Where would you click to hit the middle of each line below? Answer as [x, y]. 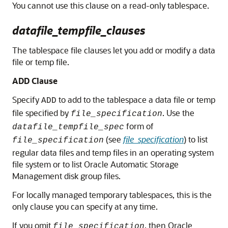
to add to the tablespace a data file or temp [136, 100]
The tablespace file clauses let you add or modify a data [114, 50]
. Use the [178, 113]
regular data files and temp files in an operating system [113, 153]
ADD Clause [35, 81]
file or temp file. [41, 62]
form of [139, 126]
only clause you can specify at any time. [85, 207]
